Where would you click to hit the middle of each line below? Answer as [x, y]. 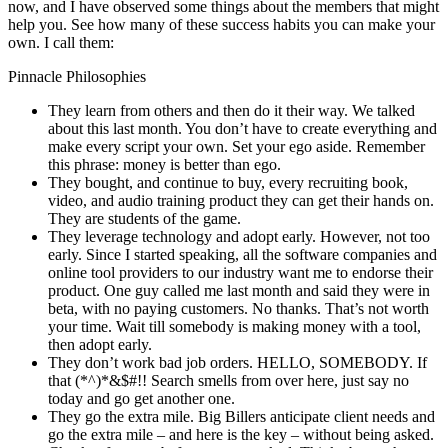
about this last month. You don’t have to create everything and [242, 129]
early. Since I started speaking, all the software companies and [242, 255]
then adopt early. [100, 345]
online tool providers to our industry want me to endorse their [240, 273]
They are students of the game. [144, 219]
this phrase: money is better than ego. [164, 165]
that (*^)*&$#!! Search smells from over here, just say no [228, 381]
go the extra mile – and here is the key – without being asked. [241, 435]
